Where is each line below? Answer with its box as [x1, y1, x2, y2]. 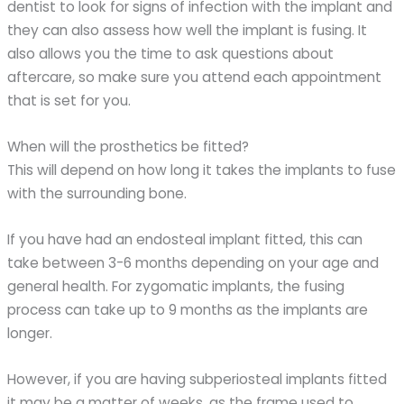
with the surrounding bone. [7, 184, 188, 204]
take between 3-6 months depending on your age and [7, 252, 380, 272]
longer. [7, 323, 53, 343]
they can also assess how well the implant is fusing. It [7, 21, 368, 41]
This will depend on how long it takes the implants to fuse [7, 161, 397, 180]
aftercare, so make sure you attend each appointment [7, 68, 382, 87]
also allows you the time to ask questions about [7, 44, 335, 64]
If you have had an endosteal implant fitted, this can [7, 229, 363, 249]
